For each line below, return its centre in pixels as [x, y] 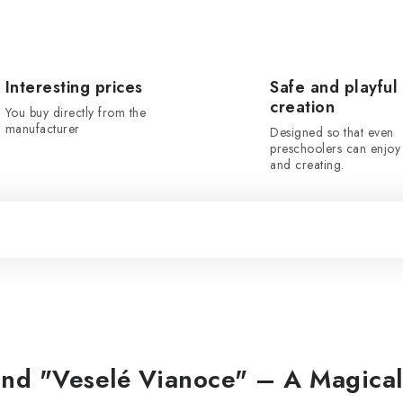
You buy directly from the [75, 112]
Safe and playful [334, 87]
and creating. [307, 165]
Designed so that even [332, 132]
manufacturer [42, 129]
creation [302, 107]
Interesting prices [74, 87]
